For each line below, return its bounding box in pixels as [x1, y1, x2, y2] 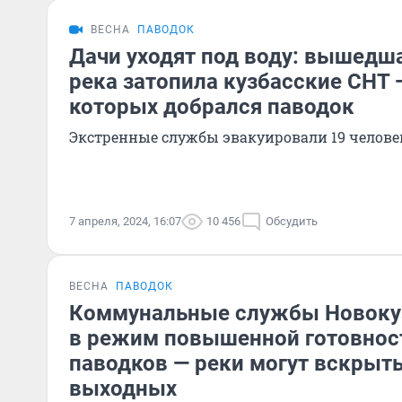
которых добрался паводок [69, 94, 354, 119]
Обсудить [266, 214, 318, 228]
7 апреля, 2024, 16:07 [69, 214, 181, 228]
